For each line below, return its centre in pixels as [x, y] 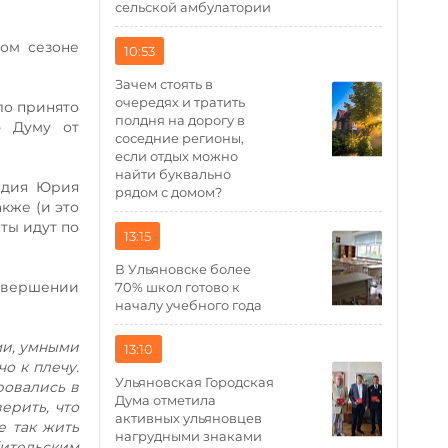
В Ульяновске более [183, 269]
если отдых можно [177, 156]
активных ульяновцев [189, 418]
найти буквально [173, 174]
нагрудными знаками [189, 436]
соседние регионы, [180, 138]
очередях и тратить [180, 102]
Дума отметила [166, 400]
